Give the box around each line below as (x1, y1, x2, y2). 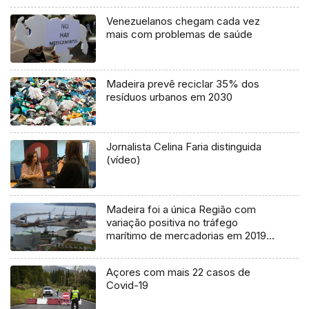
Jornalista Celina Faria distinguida (106, 140, 262, 154)
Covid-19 (106, 279, 149, 292)
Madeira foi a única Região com (106, 203, 257, 217)
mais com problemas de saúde (106, 28, 253, 41)
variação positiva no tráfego (106, 216, 239, 230)
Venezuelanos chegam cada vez (106, 14, 261, 28)
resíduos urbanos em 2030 (106, 90, 233, 104)
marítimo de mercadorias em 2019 (106, 229, 267, 243)
